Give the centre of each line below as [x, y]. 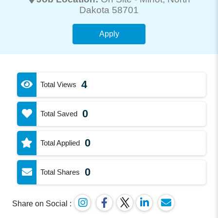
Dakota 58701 [109, 10]
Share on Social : [42, 203]
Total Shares [60, 172]
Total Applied [60, 143]
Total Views [59, 84]
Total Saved [59, 113]
